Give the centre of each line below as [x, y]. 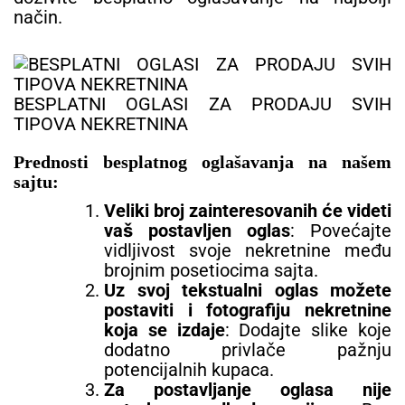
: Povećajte [341, 230]
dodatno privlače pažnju [248, 349]
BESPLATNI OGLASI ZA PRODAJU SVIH [202, 104]
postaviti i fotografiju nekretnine [248, 310]
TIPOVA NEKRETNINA [101, 123]
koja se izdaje [165, 330]
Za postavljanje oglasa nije [248, 389]
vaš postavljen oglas [197, 230]
